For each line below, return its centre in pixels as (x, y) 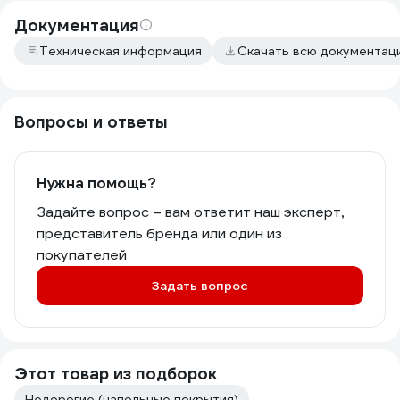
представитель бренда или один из (159, 233)
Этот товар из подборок (116, 374)
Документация (77, 25)
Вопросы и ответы (91, 122)
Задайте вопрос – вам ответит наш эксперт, (190, 212)
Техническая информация (121, 51)
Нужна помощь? (96, 183)
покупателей (82, 255)
